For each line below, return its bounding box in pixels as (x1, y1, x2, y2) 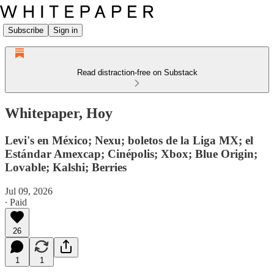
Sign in (53, 25, 78, 35)
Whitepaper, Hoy (5, 105, 113, 121)
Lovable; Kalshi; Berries (5, 160, 127, 174)
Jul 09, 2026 (5, 185, 53, 196)
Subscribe (8, 25, 43, 35)
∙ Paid (5, 196, 27, 207)
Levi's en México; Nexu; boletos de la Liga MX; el (5, 133, 253, 147)
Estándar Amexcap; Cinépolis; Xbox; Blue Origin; (5, 147, 257, 160)
